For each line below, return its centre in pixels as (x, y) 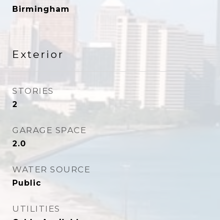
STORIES (33, 91)
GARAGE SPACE (49, 130)
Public (27, 183)
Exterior (38, 54)
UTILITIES (36, 209)
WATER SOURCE (51, 169)
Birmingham (41, 9)
